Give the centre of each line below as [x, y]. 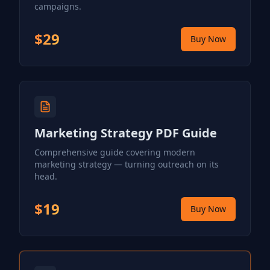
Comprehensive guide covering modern [115, 152]
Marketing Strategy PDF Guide [126, 133]
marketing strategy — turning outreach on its [127, 164]
